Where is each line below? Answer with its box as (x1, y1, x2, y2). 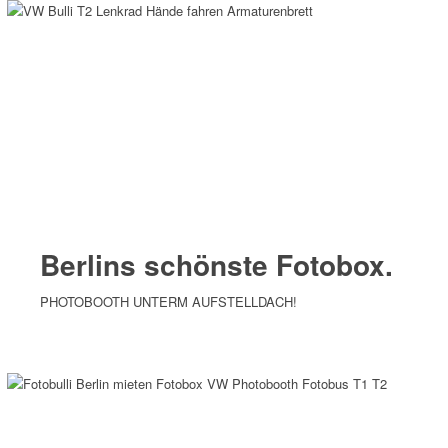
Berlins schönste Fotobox (40, 243, 386, 285)
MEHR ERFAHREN (53, 336, 185, 358)
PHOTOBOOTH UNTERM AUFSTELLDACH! (40, 291, 298, 311)
